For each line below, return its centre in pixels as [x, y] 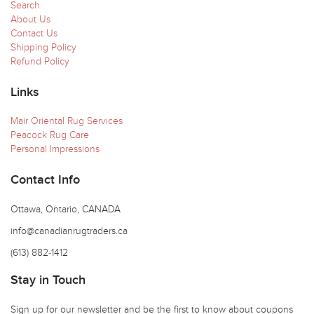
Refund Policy [40, 62]
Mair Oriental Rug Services [67, 121]
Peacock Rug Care [50, 135]
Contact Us [34, 34]
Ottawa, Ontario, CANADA [66, 210]
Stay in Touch [48, 281]
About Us [30, 20]
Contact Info [45, 180]
